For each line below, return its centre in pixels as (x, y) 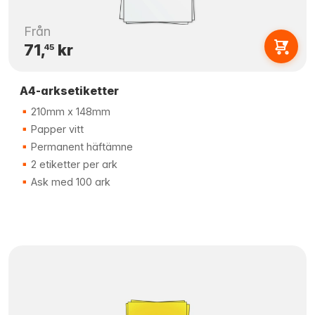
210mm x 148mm (69, 111)
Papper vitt (56, 129)
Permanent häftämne (81, 147)
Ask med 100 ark (69, 182)
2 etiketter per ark (73, 164)
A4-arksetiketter (69, 91)
